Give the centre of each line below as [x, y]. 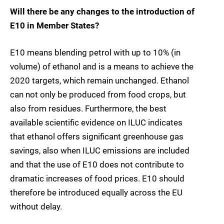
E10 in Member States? [54, 25]
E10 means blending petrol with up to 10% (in [95, 52]
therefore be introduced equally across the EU [96, 192]
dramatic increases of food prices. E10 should [97, 178]
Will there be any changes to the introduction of [102, 11]
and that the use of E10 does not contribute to [97, 164]
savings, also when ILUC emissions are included [100, 150]
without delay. [36, 206]
